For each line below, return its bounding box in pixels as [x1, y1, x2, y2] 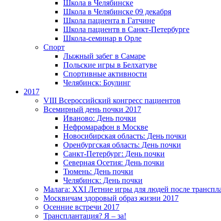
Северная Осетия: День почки [63, 158, 164, 167]
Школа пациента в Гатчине [63, 16, 155, 25]
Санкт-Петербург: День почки [63, 149, 165, 158]
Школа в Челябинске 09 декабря [63, 7, 171, 16]
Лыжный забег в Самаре [63, 52, 146, 60]
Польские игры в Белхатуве [63, 61, 157, 69]
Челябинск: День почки [63, 176, 143, 184]
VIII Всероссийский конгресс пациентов [43, 96, 181, 105]
